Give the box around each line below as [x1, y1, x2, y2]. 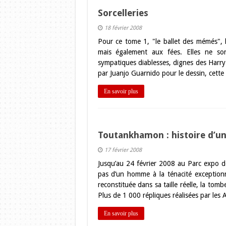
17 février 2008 [104, 147, 142, 153]
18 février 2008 [104, 25, 142, 31]
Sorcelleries [97, 8, 148, 18]
